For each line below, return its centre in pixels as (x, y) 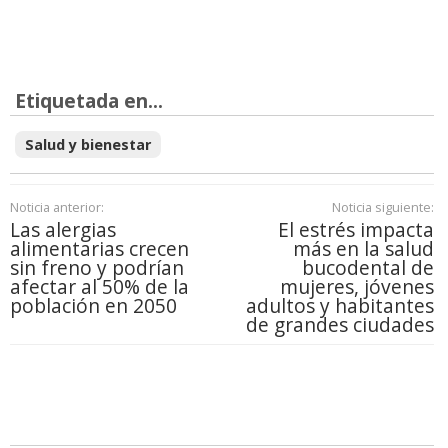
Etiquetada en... (89, 100)
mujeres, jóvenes (356, 286)
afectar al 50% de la (99, 286)
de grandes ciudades (339, 324)
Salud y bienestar (88, 144)
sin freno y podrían (97, 267)
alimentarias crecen (99, 248)
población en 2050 (93, 305)
